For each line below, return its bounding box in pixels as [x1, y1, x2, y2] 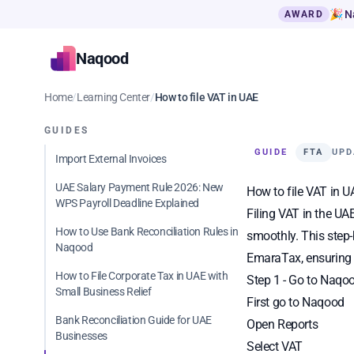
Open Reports [247, 317, 318, 332]
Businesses [55, 330, 107, 342]
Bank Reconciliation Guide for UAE [55, 314, 212, 326]
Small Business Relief [55, 285, 152, 298]
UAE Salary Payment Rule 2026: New [55, 181, 224, 194]
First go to [247, 295, 303, 310]
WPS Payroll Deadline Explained [55, 197, 200, 209]
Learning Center [77, 91, 151, 104]
